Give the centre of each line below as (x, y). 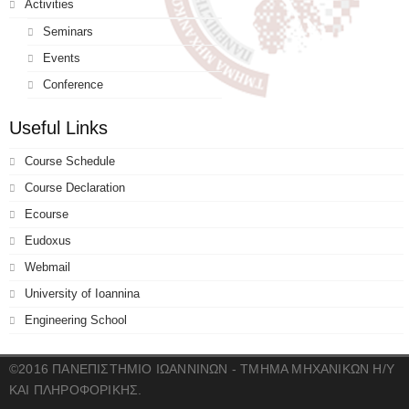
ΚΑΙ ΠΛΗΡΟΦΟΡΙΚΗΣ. (76, 390)
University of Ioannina (82, 294)
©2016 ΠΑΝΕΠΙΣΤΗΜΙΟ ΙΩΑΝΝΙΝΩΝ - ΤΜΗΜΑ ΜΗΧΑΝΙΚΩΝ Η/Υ (202, 369)
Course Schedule (70, 162)
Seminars (68, 32)
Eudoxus (48, 241)
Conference (73, 85)
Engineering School (76, 320)
